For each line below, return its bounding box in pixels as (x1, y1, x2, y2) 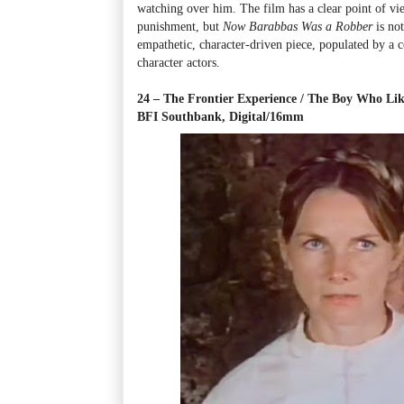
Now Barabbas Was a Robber (223, 18, 372, 33)
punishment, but (137, 18, 223, 33)
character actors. (137, 54, 220, 69)
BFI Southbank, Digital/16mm (137, 108, 304, 124)
